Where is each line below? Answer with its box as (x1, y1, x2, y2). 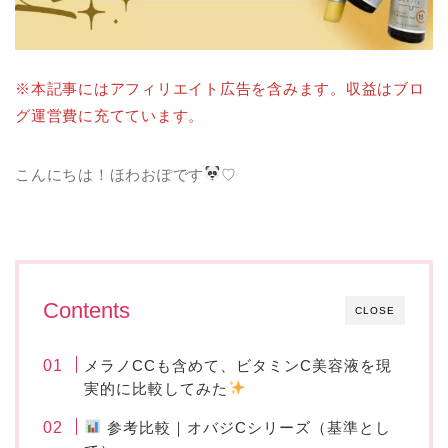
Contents (43, 297, 130, 323)
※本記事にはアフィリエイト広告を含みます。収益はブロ (15, 79, 425, 97)
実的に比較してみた (84, 379, 229, 397)
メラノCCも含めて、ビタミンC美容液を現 (84, 356, 393, 374)
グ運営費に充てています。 (15, 106, 205, 124)
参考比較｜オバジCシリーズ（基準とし (101, 418, 391, 436)
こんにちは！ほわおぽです (15, 165, 205, 183)
